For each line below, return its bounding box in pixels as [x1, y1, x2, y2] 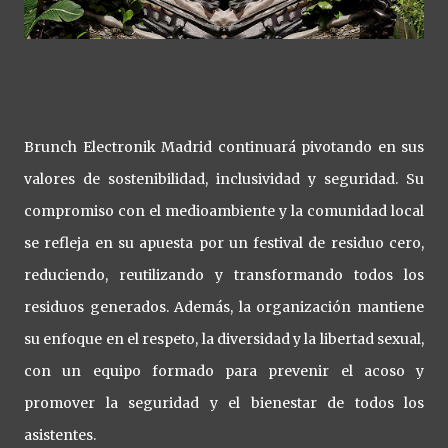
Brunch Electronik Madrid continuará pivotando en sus [24, 137, 424, 156]
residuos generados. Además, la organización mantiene [24, 297, 424, 316]
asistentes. [24, 425, 96, 444]
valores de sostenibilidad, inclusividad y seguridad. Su [24, 169, 424, 188]
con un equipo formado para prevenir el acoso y [24, 361, 424, 380]
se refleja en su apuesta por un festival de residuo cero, [24, 233, 424, 252]
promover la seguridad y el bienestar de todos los [24, 393, 424, 412]
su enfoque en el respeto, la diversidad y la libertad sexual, [24, 329, 424, 348]
